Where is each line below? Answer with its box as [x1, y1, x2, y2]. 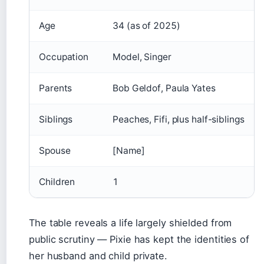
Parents [39, 82, 72, 94]
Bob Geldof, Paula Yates [113, 82, 216, 94]
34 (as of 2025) [113, 20, 180, 31]
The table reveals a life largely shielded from [29, 217, 232, 229]
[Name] [113, 145, 145, 156]
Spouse [39, 145, 71, 156]
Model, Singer [113, 51, 171, 62]
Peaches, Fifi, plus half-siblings [113, 114, 245, 125]
